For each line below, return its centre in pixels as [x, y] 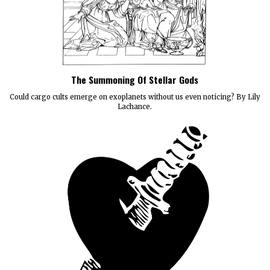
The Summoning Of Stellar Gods [135, 80]
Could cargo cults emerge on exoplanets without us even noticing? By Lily [135, 97]
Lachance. [135, 107]
